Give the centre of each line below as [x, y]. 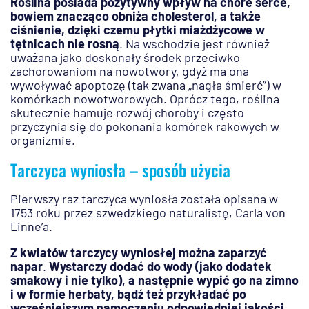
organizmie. [43, 140]
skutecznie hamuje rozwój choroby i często [127, 113]
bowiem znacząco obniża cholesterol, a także [136, 16]
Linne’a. [31, 227]
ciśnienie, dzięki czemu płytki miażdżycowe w [138, 30]
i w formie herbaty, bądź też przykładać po [128, 294]
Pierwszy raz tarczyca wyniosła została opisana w [144, 199]
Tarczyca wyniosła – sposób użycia [120, 170]
